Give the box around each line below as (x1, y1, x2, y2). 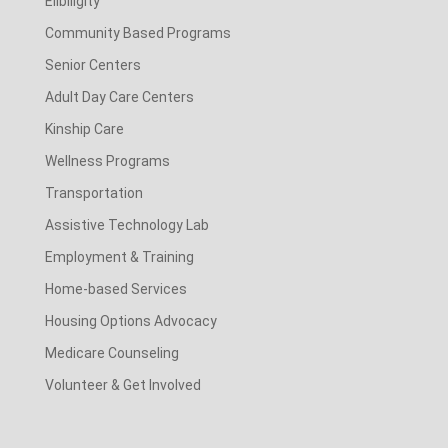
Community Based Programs (44, 24, 231, 41)
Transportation (44, 184, 143, 201)
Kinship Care (44, 120, 124, 137)
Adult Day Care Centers (44, 88, 194, 105)
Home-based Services (44, 280, 187, 297)
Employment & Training (44, 248, 194, 265)
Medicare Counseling (44, 344, 179, 361)
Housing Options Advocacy (44, 312, 217, 329)
